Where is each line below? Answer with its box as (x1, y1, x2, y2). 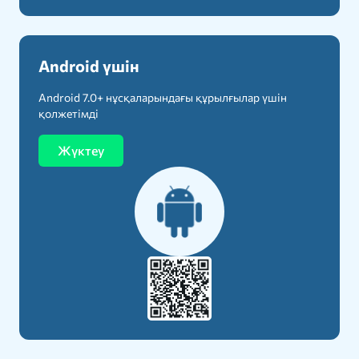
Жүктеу (58, 143, 104, 159)
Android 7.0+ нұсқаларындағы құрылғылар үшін (38, 91, 287, 105)
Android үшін (38, 56, 139, 76)
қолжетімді (38, 107, 99, 121)
